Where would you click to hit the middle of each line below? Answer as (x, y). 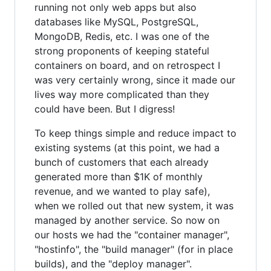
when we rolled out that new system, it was (134, 206)
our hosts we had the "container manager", (132, 235)
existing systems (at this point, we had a (127, 148)
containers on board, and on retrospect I (127, 65)
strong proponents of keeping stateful (122, 51)
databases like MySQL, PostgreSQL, (116, 22)
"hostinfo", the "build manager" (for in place (134, 249)
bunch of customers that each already (122, 162)
